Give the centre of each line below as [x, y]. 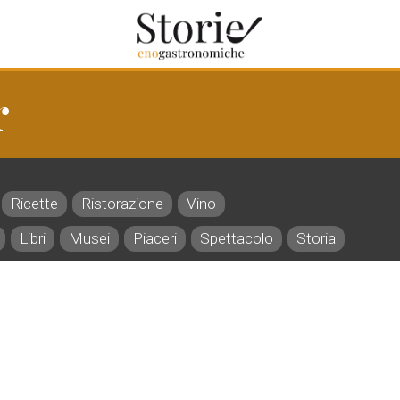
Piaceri [155, 238]
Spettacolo [237, 238]
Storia [316, 238]
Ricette [34, 204]
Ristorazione [122, 204]
